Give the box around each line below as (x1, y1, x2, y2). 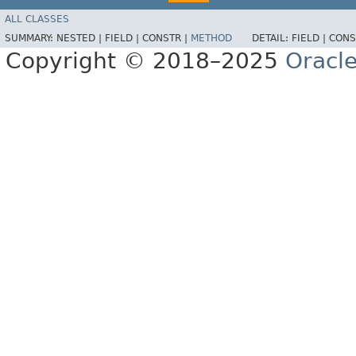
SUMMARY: (5, 33, 56, 44)
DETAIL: (252, 33, 292, 44)
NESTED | (56, 33, 105, 44)
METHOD (191, 33, 232, 44)
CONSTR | (142, 33, 191, 44)
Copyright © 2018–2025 (6, 48, 285, 75)
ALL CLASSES (5, 14, 69, 25)
